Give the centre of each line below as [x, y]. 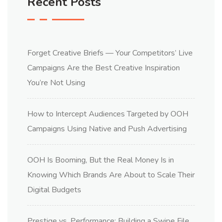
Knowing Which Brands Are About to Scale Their [111, 175]
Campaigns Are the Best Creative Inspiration [104, 68]
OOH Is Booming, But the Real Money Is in [101, 160]
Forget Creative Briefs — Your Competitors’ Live [110, 53]
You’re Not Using [56, 83]
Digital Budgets [54, 190]
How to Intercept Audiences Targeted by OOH [108, 114]
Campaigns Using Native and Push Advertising [107, 129]
